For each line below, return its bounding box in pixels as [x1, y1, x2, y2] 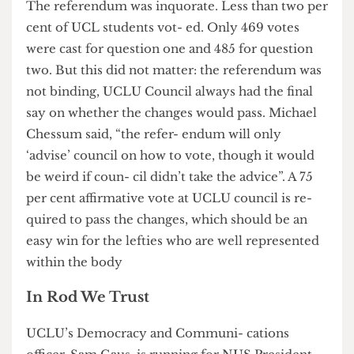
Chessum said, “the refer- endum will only [28, 253, 300, 269]
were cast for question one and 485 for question [28, 162, 334, 179]
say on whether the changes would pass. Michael [28, 230, 338, 247]
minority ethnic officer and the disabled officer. [28, 81, 331, 97]
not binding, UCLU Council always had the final [28, 207, 334, 224]
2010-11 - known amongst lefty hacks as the [28, 36, 307, 52]
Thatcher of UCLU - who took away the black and [28, 58, 347, 75]
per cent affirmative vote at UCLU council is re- [28, 321, 333, 337]
